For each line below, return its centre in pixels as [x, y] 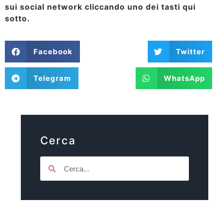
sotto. [17, 18]
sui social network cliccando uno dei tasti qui [100, 7]
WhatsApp [184, 78]
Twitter [190, 51]
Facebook [53, 51]
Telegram [52, 78]
